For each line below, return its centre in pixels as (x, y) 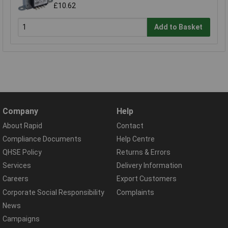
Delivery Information (149, 166)
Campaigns (21, 219)
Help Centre (136, 139)
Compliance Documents (42, 139)
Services (17, 166)
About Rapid (22, 125)
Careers (16, 179)
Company (20, 111)
